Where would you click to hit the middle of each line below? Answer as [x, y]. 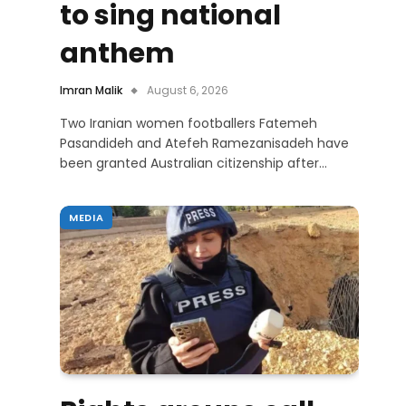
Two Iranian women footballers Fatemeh [188, 124]
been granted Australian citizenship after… [193, 164]
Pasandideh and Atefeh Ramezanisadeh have [204, 144]
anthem [117, 54]
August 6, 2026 [188, 91]
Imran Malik [91, 91]
